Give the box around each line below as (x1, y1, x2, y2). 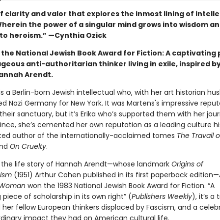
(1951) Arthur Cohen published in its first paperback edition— (11, 170, 219, 180)
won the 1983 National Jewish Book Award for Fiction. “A (25, 181, 215, 191)
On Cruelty (9, 141, 46, 151)
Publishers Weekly (131, 192, 192, 201)
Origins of (171, 159, 203, 169)
